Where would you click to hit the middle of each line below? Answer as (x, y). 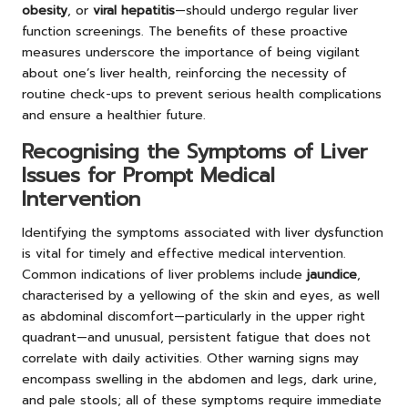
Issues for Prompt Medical (148, 176)
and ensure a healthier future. (114, 116)
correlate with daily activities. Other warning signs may (190, 359)
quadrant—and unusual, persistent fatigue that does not (196, 338)
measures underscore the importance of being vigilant (191, 53)
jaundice (332, 275)
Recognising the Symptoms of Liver (195, 152)
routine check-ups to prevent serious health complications (202, 95)
